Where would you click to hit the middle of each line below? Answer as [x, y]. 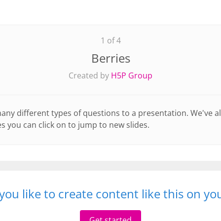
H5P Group [132, 75]
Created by [90, 75]
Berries [110, 58]
